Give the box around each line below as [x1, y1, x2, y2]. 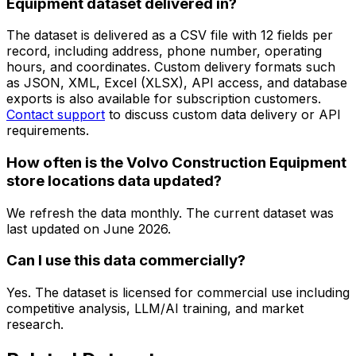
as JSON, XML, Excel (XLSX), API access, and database [6, 75, 347, 91]
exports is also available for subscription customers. [6, 91, 321, 107]
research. [6, 316, 64, 333]
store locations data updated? [6, 171, 222, 190]
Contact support [6, 106, 105, 123]
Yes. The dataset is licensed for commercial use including [6, 284, 350, 301]
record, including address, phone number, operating [6, 43, 322, 60]
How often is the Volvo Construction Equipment [6, 153, 346, 172]
